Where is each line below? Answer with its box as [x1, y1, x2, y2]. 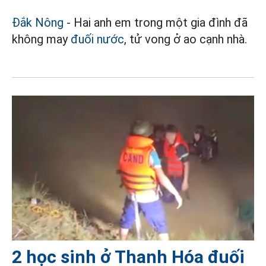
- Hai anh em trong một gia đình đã [64, 15, 248, 30]
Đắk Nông [12, 15, 64, 30]
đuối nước [71, 32, 124, 47]
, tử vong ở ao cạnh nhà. [124, 32, 247, 47]
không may [12, 32, 71, 47]
